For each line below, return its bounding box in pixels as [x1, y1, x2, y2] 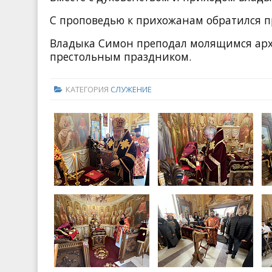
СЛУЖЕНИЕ [110, 83, 152, 95]
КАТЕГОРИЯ [65, 83, 110, 95]
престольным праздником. [50, 49, 191, 64]
